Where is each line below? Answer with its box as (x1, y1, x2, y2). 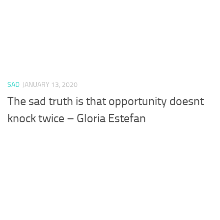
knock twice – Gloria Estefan (7, 111, 146, 126)
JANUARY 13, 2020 (23, 80, 78, 89)
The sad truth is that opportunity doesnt (7, 94, 204, 109)
